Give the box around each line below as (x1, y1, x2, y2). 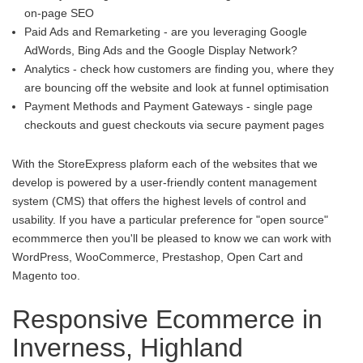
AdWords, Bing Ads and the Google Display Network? (24, 44, 297, 57)
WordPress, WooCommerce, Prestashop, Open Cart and (12, 250, 303, 263)
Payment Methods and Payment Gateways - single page (24, 100, 313, 113)
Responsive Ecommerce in (12, 305, 322, 334)
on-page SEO (24, 6, 94, 19)
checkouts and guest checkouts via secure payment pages (24, 118, 324, 131)
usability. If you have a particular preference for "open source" (12, 213, 328, 226)
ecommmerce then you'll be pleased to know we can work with (12, 232, 331, 245)
